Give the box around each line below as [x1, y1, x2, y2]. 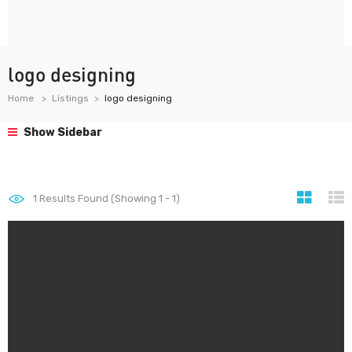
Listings [52, 93, 89, 104]
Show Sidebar [21, 126, 102, 139]
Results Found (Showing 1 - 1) [37, 192, 180, 204]
